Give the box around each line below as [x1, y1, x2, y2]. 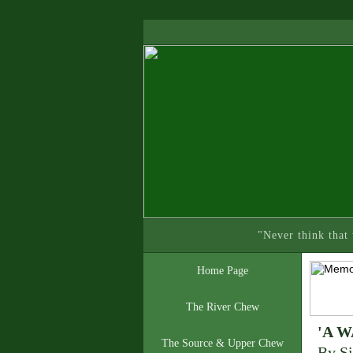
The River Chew [185, 301, 259, 313]
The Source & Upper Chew [161, 337, 284, 349]
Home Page [196, 265, 248, 277]
